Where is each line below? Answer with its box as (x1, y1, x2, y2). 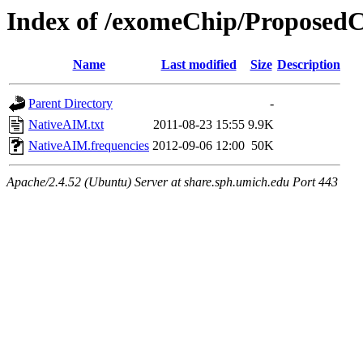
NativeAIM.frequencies (28, 139, 149, 153)
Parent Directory (28, 96, 113, 111)
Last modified (160, 58, 237, 72)
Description (277, 58, 340, 72)
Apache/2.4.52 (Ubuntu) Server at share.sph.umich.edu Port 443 (6, 175, 338, 190)
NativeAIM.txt (28, 117, 104, 132)
